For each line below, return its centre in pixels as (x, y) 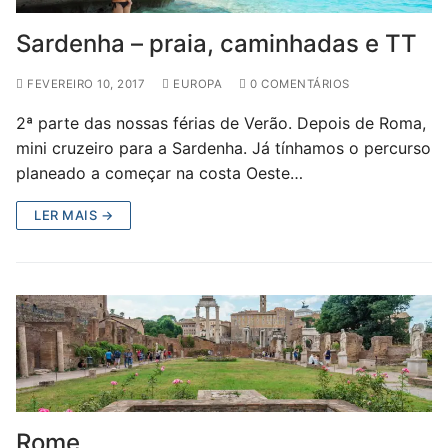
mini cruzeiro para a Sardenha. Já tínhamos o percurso (223, 148)
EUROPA (195, 84)
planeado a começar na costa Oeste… (159, 173)
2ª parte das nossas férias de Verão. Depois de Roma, (221, 123)
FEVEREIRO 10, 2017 (86, 84)
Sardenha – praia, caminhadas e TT (216, 44)
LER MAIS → (73, 215)
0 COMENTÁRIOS (298, 84)
